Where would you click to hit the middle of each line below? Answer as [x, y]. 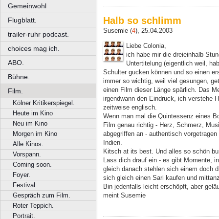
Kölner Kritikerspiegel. [44, 103]
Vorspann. [27, 154]
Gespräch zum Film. [42, 195]
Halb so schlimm [142, 20]
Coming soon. [32, 164]
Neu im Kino [30, 123]
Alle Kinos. [28, 144]
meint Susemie [124, 195]
